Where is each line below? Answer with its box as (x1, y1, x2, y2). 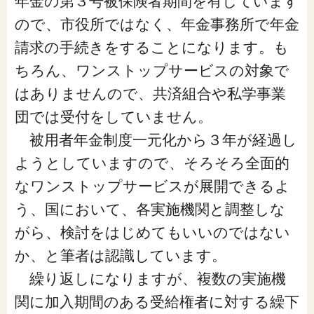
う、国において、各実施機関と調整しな (14, 201, 285, 218)
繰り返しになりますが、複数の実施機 (14, 271, 286, 287)
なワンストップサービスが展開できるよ (14, 178, 290, 195)
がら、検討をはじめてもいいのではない (14, 224, 290, 241)
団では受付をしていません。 (14, 109, 212, 125)
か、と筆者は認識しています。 (14, 247, 226, 264)
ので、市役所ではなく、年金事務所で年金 (14, 16, 299, 33)
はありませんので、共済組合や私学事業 (14, 86, 286, 102)
